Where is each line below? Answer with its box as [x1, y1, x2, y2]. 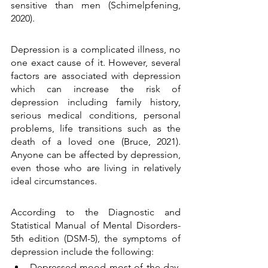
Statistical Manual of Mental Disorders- [11, 220, 181, 232]
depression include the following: [11, 246, 156, 258]
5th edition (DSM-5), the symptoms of [11, 233, 181, 245]
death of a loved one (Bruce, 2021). [11, 136, 181, 148]
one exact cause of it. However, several [11, 57, 181, 69]
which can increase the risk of [11, 83, 181, 95]
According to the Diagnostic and [11, 206, 181, 218]
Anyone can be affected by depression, [11, 149, 181, 161]
